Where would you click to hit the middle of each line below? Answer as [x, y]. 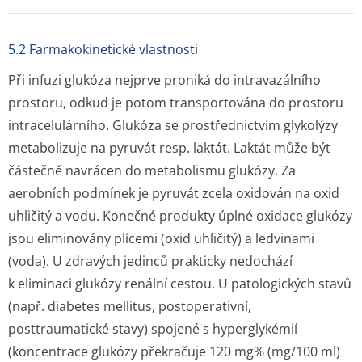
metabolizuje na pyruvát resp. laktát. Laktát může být [169, 148]
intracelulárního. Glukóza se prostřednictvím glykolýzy [173, 125]
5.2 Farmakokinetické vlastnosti [103, 49]
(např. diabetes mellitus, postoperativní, [130, 306]
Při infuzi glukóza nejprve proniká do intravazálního [164, 80]
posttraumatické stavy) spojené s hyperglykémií [153, 329]
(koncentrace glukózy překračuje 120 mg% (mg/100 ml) [174, 351]
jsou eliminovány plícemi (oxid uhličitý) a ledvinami [161, 238]
